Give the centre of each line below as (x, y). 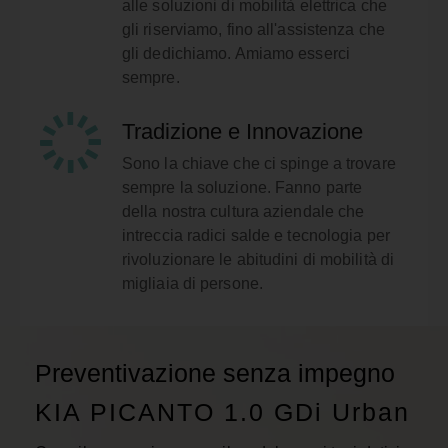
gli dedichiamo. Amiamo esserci (235, 53)
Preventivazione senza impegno (215, 372)
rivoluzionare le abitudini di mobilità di (258, 259)
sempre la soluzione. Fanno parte (242, 187)
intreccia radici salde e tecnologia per (255, 235)
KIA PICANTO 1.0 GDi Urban (222, 411)
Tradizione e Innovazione (242, 132)
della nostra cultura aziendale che (243, 211)
